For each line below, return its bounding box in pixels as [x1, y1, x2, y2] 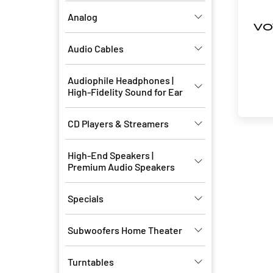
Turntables [68, 256, 114, 268]
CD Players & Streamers [68, 118, 169, 129]
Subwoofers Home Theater [68, 224, 182, 236]
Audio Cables [68, 43, 124, 54]
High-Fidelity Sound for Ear [68, 86, 183, 97]
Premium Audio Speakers [68, 161, 175, 172]
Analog [68, 11, 97, 23]
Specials [68, 193, 104, 204]
